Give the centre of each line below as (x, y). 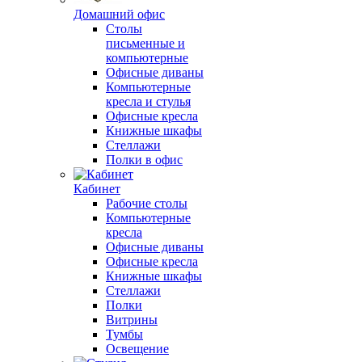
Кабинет (97, 189)
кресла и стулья (148, 101)
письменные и (145, 43)
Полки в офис (144, 160)
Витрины (132, 320)
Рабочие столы (147, 203)
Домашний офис (119, 14)
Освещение (137, 349)
